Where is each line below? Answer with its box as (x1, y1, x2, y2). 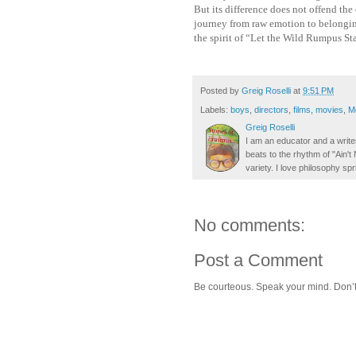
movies (315, 105, 343, 115)
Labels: (200, 105, 230, 115)
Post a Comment (194, 250, 323, 271)
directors (254, 105, 288, 115)
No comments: (194, 215, 305, 236)
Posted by (200, 86, 242, 96)
